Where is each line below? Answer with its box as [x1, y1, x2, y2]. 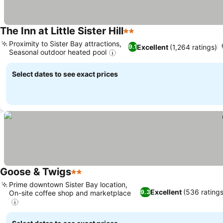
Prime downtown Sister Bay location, [9, 180, 127, 189]
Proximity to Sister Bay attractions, [9, 39, 121, 48]
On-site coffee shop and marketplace [9, 188, 131, 197]
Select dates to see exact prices [12, 69, 118, 78]
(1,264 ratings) [169, 42, 217, 51]
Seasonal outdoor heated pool [9, 47, 107, 56]
